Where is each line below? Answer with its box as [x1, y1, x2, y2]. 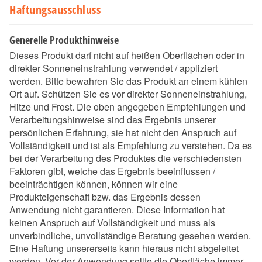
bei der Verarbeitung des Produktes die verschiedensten [9, 151, 242, 166]
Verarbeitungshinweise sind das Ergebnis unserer [9, 113, 216, 127]
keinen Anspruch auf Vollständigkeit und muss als [9, 216, 215, 230]
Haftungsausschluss [9, 2, 101, 18]
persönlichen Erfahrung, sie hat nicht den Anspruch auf [9, 126, 236, 140]
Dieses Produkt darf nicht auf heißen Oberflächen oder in [9, 49, 244, 63]
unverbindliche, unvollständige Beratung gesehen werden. [9, 229, 251, 243]
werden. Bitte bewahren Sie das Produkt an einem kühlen [9, 74, 247, 88]
